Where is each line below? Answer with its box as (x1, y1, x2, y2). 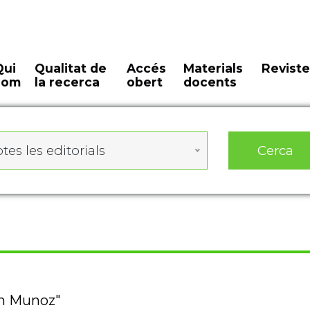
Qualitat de (35, 61, 107, 75)
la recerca (35, 75, 100, 89)
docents (183, 75, 237, 89)
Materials (183, 61, 243, 75)
